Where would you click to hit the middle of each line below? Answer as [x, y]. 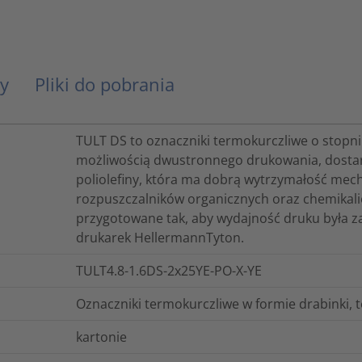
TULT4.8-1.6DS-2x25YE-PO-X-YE [169, 270]
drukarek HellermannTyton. [160, 237]
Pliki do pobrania [105, 84]
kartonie [101, 337]
